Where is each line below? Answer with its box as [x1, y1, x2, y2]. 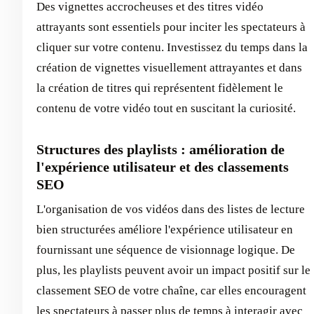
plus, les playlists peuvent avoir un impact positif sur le [36, 263, 310, 277]
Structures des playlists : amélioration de [36, 141, 285, 157]
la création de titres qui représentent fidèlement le [36, 81, 283, 95]
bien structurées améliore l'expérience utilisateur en [36, 222, 293, 236]
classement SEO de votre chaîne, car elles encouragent [36, 283, 306, 297]
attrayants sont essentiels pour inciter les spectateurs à [36, 20, 306, 34]
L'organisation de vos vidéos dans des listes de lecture [36, 202, 305, 216]
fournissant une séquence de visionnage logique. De [36, 243, 295, 257]
